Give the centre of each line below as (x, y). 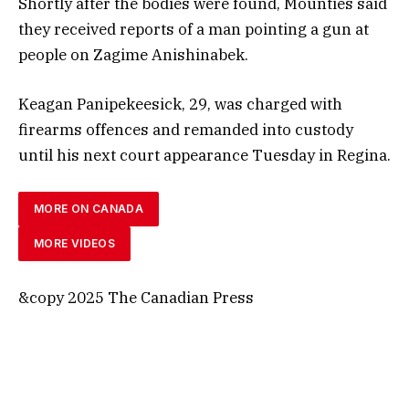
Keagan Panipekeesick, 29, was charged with (180, 104)
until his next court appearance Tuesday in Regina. (204, 155)
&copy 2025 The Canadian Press (136, 298)
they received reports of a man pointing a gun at (194, 29)
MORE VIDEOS (74, 243)
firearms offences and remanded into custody (186, 129)
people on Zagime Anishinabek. (133, 54)
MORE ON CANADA (89, 208)
